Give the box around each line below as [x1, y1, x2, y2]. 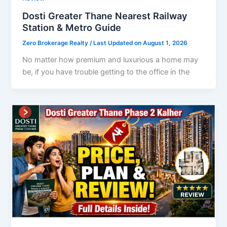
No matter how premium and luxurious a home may [22, 55, 199, 64]
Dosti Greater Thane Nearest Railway [22, 10, 188, 21]
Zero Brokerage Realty [22, 39, 90, 47]
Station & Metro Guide [22, 21, 122, 33]
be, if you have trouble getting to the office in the [22, 67, 190, 77]
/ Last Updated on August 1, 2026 [90, 39, 188, 47]
